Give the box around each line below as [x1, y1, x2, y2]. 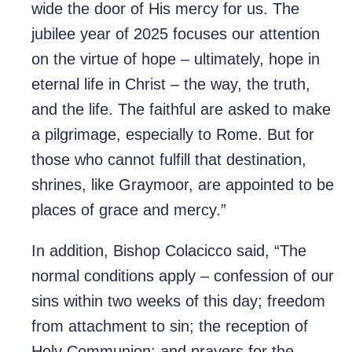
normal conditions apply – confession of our [31, 267, 334, 285]
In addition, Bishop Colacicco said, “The [31, 242, 306, 260]
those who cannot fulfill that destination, [31, 151, 306, 169]
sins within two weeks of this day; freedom [31, 292, 325, 310]
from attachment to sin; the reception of [31, 317, 308, 335]
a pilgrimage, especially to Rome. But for [31, 126, 314, 144]
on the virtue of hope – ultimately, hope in [31, 50, 320, 68]
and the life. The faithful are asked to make [31, 101, 331, 119]
